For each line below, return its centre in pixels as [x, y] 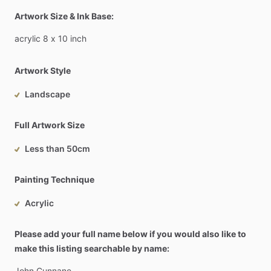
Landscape [47, 94]
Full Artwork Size [50, 125]
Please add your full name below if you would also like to [130, 234]
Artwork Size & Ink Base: [64, 16]
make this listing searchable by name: [92, 248]
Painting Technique [54, 179]
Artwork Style [43, 70]
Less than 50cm [57, 149]
